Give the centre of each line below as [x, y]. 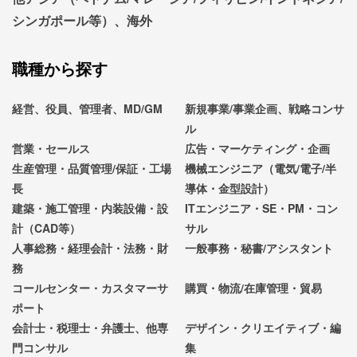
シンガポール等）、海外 [82, 20]
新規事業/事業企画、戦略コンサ [265, 108]
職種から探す [60, 68]
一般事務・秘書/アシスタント [259, 247]
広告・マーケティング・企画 [258, 148]
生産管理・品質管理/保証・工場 [92, 168]
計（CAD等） [46, 228]
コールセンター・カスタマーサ [90, 287]
